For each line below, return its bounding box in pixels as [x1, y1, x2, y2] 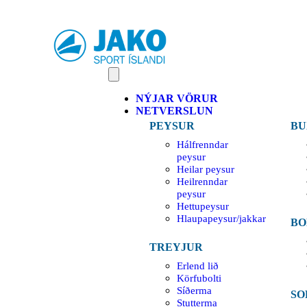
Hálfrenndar [177, 138, 228, 150]
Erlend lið [177, 260, 219, 271]
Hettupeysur [177, 200, 229, 212]
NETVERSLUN [136, 104, 213, 116]
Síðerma [177, 284, 212, 296]
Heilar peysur [177, 163, 234, 175]
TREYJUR [149, 241, 203, 253]
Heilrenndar [177, 175, 228, 187]
